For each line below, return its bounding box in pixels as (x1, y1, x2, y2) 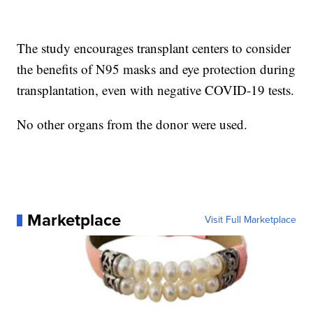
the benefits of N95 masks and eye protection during (17, 60, 296, 78)
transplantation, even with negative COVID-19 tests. (17, 81, 295, 99)
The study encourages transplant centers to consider (17, 39, 291, 57)
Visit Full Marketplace (204, 212, 296, 228)
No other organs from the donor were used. (17, 115, 248, 133)
